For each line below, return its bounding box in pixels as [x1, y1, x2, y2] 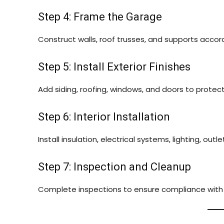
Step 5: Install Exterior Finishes [38, 60, 190, 73]
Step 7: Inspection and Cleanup [38, 160, 191, 173]
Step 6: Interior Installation [38, 110, 170, 123]
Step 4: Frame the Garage [38, 10, 162, 23]
